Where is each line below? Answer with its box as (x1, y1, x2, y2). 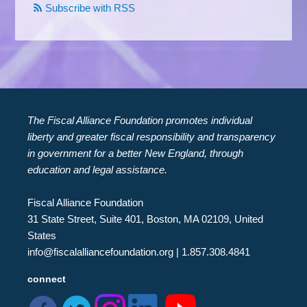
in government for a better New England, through (27, 147, 244, 159)
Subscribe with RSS (45, 1, 136, 14)
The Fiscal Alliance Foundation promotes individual (27, 114, 253, 126)
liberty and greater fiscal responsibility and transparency (27, 130, 276, 143)
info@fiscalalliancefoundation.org (27, 245, 174, 258)
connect (27, 273, 66, 284)
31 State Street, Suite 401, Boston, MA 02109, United (27, 212, 264, 225)
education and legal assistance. (27, 163, 168, 175)
